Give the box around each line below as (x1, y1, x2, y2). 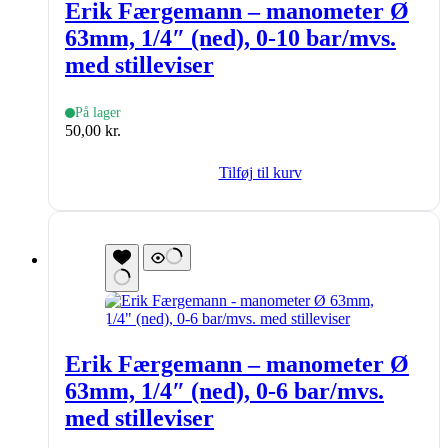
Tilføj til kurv (218, 163, 302, 181)
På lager (75, 104, 121, 120)
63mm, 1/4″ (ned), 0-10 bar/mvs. (65, 24, 396, 51)
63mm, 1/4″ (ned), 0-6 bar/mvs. (65, 378, 384, 405)
